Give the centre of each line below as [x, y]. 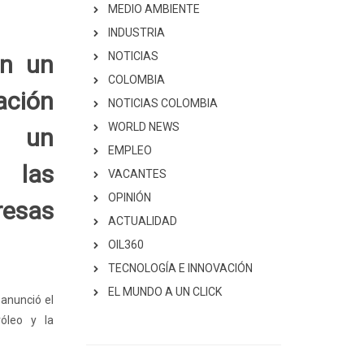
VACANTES [137, 174]
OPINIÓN [130, 197]
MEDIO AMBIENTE [154, 9]
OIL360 [126, 245]
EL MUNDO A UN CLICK [165, 292]
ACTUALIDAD [143, 221]
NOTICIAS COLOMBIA [163, 103]
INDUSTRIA [136, 32]
